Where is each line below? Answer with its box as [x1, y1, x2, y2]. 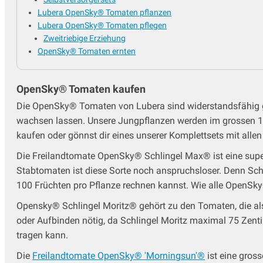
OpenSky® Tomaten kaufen [16, 83, 146, 96]
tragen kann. [16, 230, 68, 241]
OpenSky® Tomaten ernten [38, 46, 136, 56]
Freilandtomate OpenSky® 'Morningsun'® [32, 250, 205, 262]
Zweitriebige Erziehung [43, 33, 126, 43]
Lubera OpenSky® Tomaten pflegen [38, 21, 167, 31]
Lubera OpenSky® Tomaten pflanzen [38, 8, 171, 18]
